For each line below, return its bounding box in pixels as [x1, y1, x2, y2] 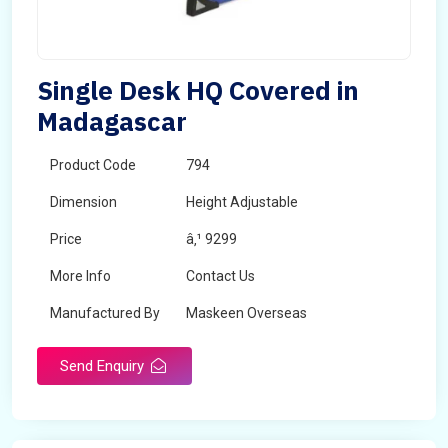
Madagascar [37, 104, 187, 138]
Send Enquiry [60, 357, 148, 375]
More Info [50, 268, 111, 284]
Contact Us [186, 268, 255, 284]
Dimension [50, 194, 117, 210]
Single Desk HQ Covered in [37, 73, 359, 107]
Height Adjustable [186, 194, 298, 210]
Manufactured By [50, 305, 160, 321]
